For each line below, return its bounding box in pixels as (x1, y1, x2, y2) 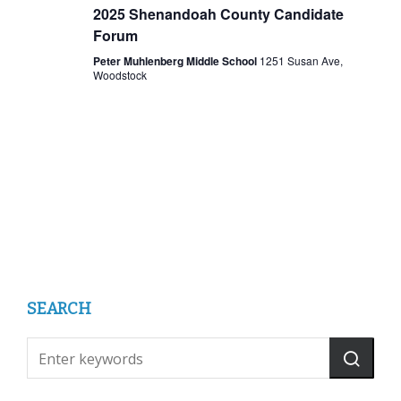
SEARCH (27, 299, 91, 320)
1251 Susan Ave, (259, 53, 343, 69)
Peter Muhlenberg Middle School (92, 53, 260, 70)
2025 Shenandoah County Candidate (92, 4, 344, 25)
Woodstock (92, 67, 147, 83)
